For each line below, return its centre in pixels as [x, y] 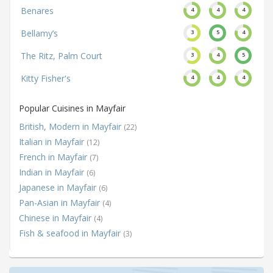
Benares [37, 11]
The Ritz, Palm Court [62, 56]
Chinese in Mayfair [56, 218]
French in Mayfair [54, 157]
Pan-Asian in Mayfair [61, 203]
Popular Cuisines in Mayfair [72, 108]
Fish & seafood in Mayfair [71, 233]
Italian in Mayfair [53, 142]
